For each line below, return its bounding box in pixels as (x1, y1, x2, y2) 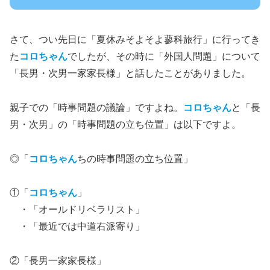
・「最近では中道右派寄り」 (10, 221, 145, 232)
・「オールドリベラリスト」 (10, 204, 145, 215)
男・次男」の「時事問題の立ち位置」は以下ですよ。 (10, 119, 241, 130)
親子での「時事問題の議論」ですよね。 (10, 102, 183, 113)
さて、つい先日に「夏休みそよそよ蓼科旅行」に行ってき (10, 34, 260, 45)
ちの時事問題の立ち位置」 (77, 153, 193, 164)
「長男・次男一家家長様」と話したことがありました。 (10, 68, 251, 79)
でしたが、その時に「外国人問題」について (67, 51, 260, 62)
